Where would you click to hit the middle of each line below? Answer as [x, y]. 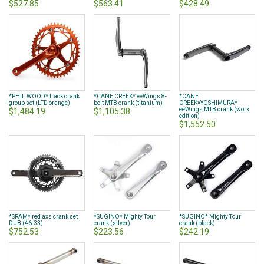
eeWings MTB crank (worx [214, 109]
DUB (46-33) [26, 223]
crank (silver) [112, 223]
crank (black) [197, 223]
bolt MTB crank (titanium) [128, 103]
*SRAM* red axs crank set [43, 217]
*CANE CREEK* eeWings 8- [131, 96]
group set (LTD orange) [39, 103]
